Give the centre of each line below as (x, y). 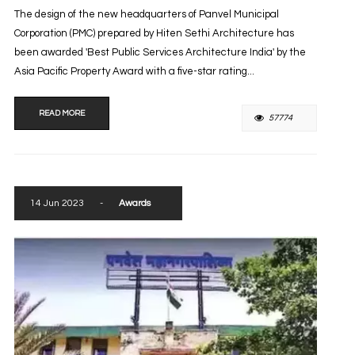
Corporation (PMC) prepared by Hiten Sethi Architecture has (154, 33)
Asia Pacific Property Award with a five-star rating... (134, 71)
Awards (134, 203)
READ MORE (61, 113)
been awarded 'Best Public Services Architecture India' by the (160, 52)
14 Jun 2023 (57, 203)
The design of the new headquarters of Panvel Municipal (146, 14)
